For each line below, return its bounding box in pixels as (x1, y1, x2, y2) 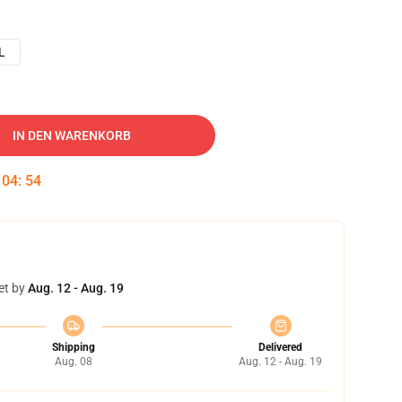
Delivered (258, 341, 302, 354)
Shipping (51, 341, 95, 354)
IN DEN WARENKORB (13, 128, 131, 143)
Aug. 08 (54, 355, 92, 368)
